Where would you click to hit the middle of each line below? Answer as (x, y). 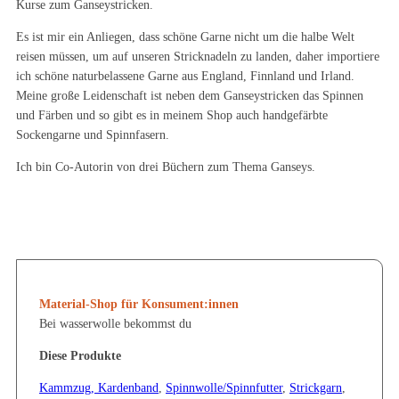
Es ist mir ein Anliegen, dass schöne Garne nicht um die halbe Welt (185, 37)
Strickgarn (316, 388)
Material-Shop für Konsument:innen (139, 304)
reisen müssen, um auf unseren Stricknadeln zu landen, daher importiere (198, 57)
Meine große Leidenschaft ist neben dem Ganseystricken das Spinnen (190, 96)
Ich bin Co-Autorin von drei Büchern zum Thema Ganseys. (166, 167)
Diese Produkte (80, 356)
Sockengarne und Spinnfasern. (93, 135)
